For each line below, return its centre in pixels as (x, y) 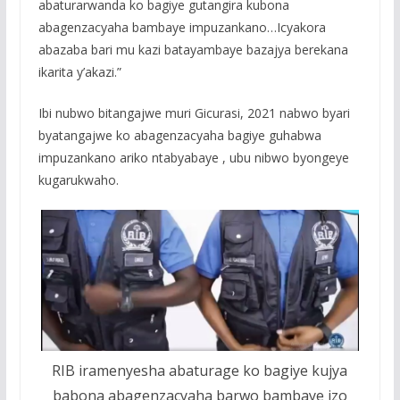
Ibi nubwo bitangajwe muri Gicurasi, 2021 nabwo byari (194, 112)
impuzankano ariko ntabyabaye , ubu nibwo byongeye (193, 157)
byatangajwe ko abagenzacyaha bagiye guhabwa (179, 135)
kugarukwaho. (78, 179)
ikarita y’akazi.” (79, 71)
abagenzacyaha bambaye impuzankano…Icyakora (182, 27)
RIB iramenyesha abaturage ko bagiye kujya (200, 371)
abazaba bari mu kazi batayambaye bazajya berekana (193, 49)
